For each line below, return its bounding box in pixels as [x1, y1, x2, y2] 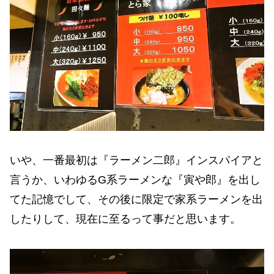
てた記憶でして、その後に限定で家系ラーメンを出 [10, 193, 263, 206]
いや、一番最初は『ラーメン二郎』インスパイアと [10, 154, 263, 167]
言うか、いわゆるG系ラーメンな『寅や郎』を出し [10, 174, 261, 187]
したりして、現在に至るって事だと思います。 [10, 213, 241, 226]
